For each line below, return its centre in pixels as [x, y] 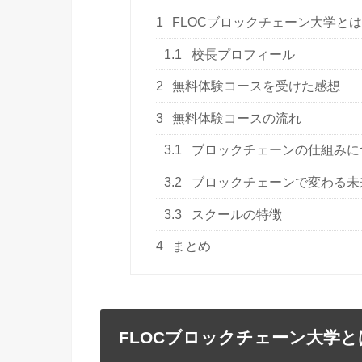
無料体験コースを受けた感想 [255, 86]
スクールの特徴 [236, 214]
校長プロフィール [242, 54]
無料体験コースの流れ [236, 118]
